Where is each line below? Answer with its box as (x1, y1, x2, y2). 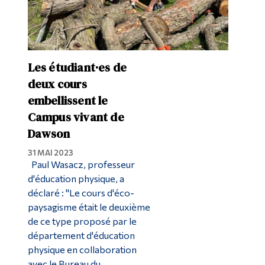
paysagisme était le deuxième (27, 201, 150, 213)
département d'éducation (27, 230, 135, 241)
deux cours (27, 76, 88, 93)
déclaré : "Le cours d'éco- (27, 187, 134, 199)
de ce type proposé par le (27, 215, 137, 227)
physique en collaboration (27, 244, 137, 256)
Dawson (27, 125, 70, 143)
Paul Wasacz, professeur (27, 159, 135, 170)
